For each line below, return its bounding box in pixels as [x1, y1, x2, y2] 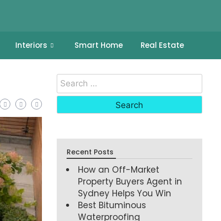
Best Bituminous [78, 199, 147, 211]
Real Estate [140, 40, 184, 50]
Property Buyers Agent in [78, 175, 183, 187]
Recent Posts [67, 147, 114, 157]
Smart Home [74, 40, 123, 50]
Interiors [15, 40, 47, 50]
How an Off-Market [78, 163, 160, 176]
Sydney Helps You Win [78, 187, 172, 199]
